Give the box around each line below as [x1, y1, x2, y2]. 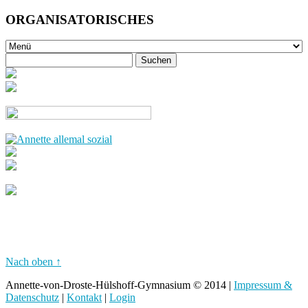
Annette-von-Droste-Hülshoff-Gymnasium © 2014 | [5, 279, 234, 291]
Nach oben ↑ [5, 256, 61, 268]
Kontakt [67, 291, 102, 304]
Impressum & [234, 279, 292, 291]
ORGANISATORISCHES [5, 12, 154, 27]
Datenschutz [5, 291, 59, 304]
